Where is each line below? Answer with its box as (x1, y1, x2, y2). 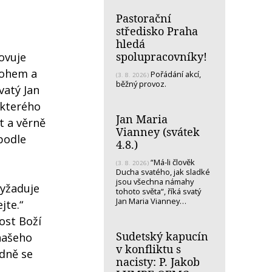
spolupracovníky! (116, 49, 207, 64)
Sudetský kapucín (116, 228, 208, 243)
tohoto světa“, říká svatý (116, 185, 201, 197)
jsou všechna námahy (116, 175, 194, 187)
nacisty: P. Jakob (116, 254, 200, 269)
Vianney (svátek (116, 124, 200, 139)
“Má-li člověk (149, 156, 195, 168)
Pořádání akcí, (149, 68, 203, 80)
